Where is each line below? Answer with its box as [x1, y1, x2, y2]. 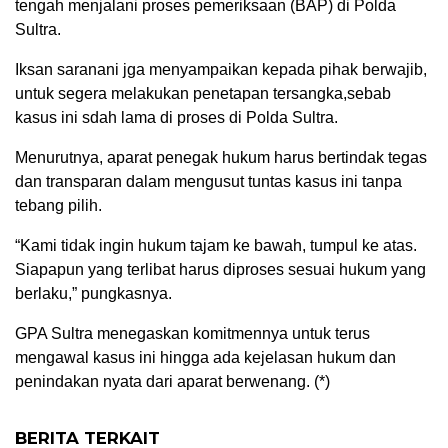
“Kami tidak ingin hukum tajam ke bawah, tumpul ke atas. [15, 237, 417, 255]
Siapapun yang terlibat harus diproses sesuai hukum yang [15, 261, 426, 279]
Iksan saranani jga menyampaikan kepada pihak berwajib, [15, 61, 427, 79]
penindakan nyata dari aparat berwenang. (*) [15, 373, 330, 391]
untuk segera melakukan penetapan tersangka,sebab [15, 85, 391, 103]
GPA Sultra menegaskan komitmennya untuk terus [15, 325, 370, 343]
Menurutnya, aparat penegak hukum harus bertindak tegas [15, 149, 427, 167]
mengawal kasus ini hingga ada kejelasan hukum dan [15, 349, 396, 367]
